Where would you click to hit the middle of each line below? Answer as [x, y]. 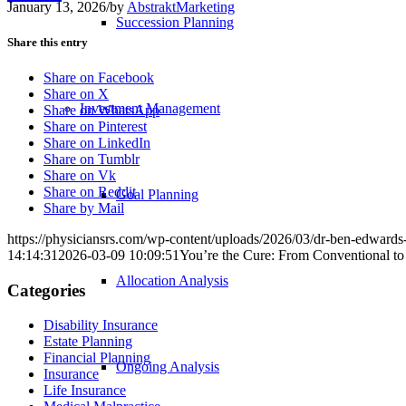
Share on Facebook [99, 77]
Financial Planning [97, 358]
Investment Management [150, 108]
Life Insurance [85, 391]
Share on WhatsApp [101, 110]
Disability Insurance [101, 325]
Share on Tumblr [92, 159]
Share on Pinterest [95, 126]
